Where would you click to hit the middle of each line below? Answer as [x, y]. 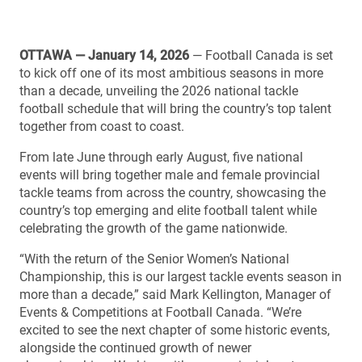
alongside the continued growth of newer [135, 348]
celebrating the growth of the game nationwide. [154, 228]
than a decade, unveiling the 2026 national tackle [159, 91]
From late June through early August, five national [161, 157]
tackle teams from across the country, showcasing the [173, 193]
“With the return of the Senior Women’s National [154, 259]
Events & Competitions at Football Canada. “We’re [160, 312]
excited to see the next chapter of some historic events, [175, 330]
